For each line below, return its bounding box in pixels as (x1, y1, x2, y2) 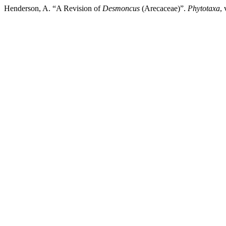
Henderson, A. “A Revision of (4, 4, 102, 13)
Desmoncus (102, 4, 140, 13)
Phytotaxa (188, 4, 220, 13)
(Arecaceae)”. (140, 4, 188, 13)
